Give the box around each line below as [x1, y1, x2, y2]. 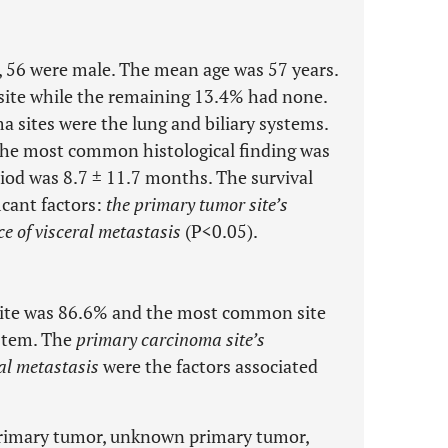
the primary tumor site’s [106, 192, 288, 216]
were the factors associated [99, 354, 318, 378]
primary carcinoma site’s [76, 327, 265, 351]
